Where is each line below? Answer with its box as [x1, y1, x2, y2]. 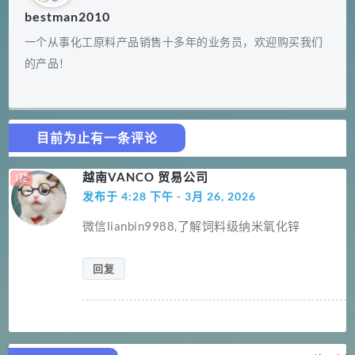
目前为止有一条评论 [36, 130, 158, 146]
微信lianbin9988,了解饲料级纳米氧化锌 [82, 219, 300, 234]
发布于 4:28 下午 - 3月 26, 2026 [82, 189, 256, 204]
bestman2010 [24, 9, 110, 25]
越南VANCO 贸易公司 [82, 170, 208, 185]
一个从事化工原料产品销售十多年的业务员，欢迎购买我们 [24, 35, 323, 49]
